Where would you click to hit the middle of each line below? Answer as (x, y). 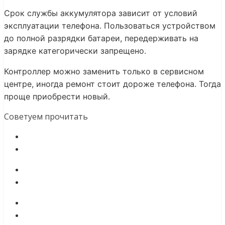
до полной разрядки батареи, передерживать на (101, 38)
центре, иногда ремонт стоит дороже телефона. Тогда (113, 84)
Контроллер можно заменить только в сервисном (104, 71)
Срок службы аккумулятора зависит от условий (101, 13)
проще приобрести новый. (57, 96)
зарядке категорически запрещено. (75, 50)
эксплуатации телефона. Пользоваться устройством (110, 25)
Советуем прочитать (46, 116)
